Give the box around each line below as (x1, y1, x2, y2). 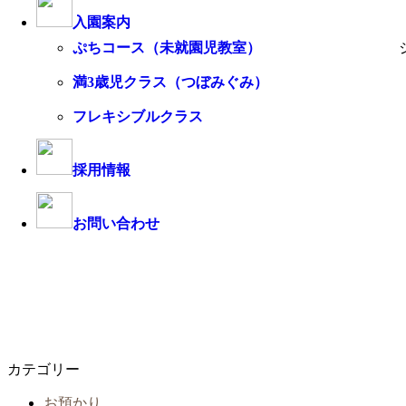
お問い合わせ (72, 216, 159, 231)
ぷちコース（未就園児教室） (72, 40, 261, 55)
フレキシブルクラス (72, 109, 203, 124)
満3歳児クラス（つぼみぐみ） (72, 74, 268, 90)
